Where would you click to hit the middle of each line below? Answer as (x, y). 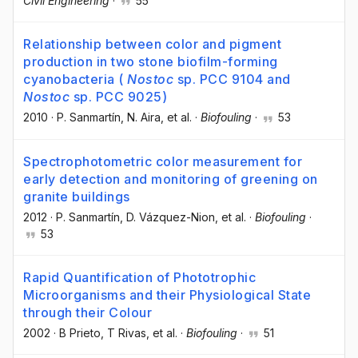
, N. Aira (141, 117)
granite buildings (77, 196)
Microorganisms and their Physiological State (167, 294)
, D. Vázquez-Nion (167, 217)
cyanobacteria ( (75, 80)
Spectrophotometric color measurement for (163, 161)
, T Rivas (123, 332)
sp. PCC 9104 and (232, 80)
